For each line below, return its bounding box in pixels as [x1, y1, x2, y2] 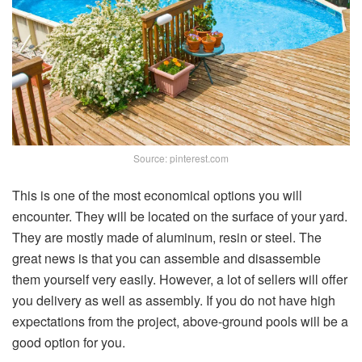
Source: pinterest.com [133, 151, 229, 166]
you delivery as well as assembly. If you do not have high [12, 291, 335, 310]
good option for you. [12, 333, 125, 352]
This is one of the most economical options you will [12, 186, 302, 205]
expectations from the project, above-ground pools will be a [12, 312, 348, 331]
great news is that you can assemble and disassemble [12, 249, 321, 268]
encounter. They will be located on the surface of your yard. [12, 207, 347, 226]
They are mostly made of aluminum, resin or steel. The [12, 228, 322, 247]
